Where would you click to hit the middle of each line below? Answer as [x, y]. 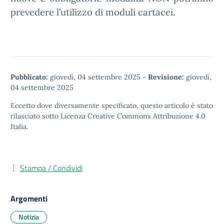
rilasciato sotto [35, 116]
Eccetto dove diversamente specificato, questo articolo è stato [112, 105]
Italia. [19, 126]
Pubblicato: [29, 77]
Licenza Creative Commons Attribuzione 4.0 [133, 116]
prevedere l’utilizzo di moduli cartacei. [93, 12]
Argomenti [29, 198]
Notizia [29, 217]
